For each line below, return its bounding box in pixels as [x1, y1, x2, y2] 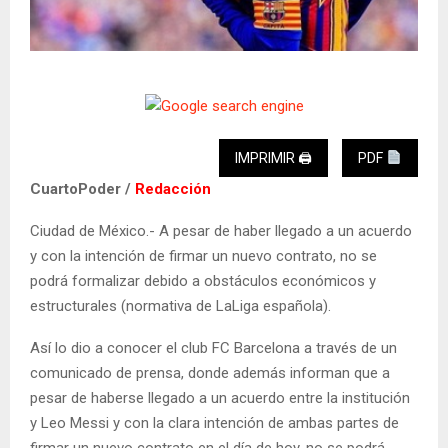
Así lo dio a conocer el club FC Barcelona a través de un [30, 338, 397, 357]
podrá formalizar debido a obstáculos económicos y [30, 271, 376, 290]
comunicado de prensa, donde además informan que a [30, 363, 390, 382]
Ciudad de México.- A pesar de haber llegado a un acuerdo [30, 221, 412, 240]
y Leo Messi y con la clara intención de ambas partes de [30, 413, 399, 432]
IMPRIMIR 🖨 [235, 149, 313, 166]
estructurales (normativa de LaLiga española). [30, 296, 331, 315]
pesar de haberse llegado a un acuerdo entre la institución [30, 388, 410, 407]
